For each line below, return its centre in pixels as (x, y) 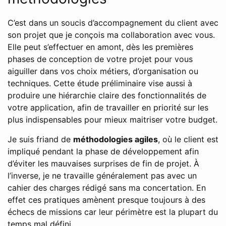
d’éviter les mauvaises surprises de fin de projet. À (103, 163)
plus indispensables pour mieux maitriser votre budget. (112, 120)
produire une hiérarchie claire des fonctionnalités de (107, 95)
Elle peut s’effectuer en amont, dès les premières (100, 47)
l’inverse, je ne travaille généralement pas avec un (102, 176)
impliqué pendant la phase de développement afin (103, 151)
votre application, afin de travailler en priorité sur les (108, 107)
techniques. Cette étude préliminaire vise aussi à (100, 83)
